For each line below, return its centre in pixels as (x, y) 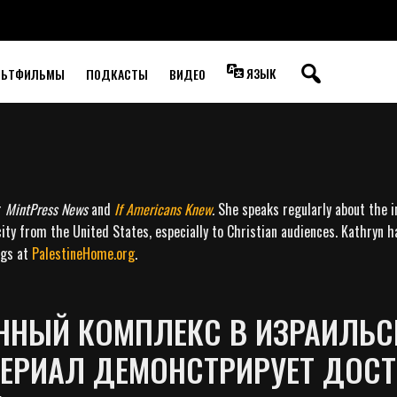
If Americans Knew (163, 209)
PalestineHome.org (84, 253)
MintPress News (47, 209)
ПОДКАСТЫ (117, 74)
